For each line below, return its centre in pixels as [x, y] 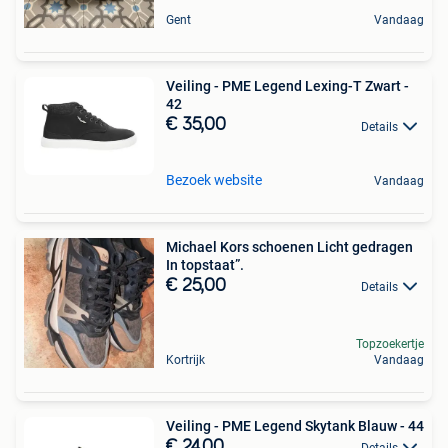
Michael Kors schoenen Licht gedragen [289, 246]
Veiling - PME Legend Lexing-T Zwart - [287, 86]
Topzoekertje [390, 343]
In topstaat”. [205, 264]
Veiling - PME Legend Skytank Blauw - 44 [295, 425]
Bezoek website [214, 179]
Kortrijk [185, 359]
